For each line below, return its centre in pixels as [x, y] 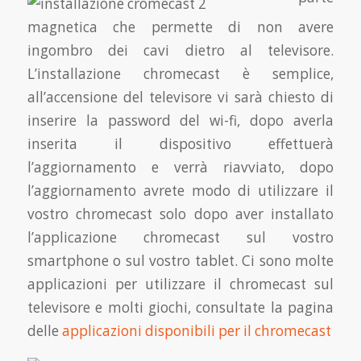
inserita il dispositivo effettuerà [180, 144]
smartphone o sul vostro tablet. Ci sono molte [180, 261]
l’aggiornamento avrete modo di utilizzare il [180, 191]
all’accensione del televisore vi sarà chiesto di [180, 98]
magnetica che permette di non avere [180, 27]
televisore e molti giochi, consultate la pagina [180, 308]
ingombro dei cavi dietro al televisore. [180, 51]
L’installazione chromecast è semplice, [180, 74]
